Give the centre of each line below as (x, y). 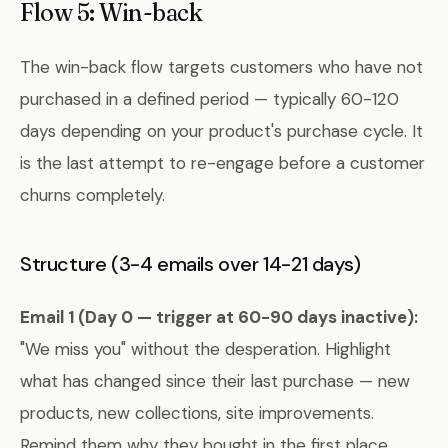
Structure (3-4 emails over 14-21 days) (190, 264)
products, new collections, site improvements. (197, 413)
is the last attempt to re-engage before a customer (222, 163)
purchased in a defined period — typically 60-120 (209, 99)
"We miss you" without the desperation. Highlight (205, 349)
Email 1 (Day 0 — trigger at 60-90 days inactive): (219, 317)
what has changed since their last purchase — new (215, 381)
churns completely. (92, 195)
